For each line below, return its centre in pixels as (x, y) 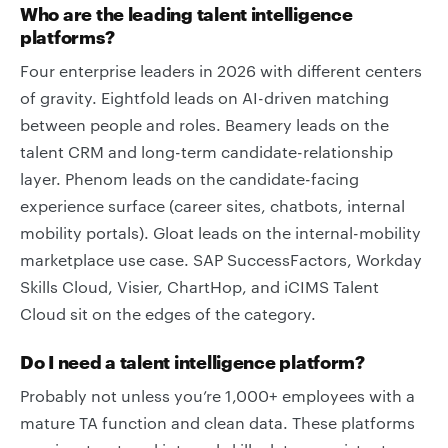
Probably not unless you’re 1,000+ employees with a (217, 395)
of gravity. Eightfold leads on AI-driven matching (204, 97)
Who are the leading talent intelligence (186, 14)
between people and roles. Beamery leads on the (204, 124)
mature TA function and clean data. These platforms (217, 422)
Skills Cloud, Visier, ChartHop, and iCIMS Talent (199, 286)
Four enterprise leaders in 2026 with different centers (221, 70)
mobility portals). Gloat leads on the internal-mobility (220, 232)
